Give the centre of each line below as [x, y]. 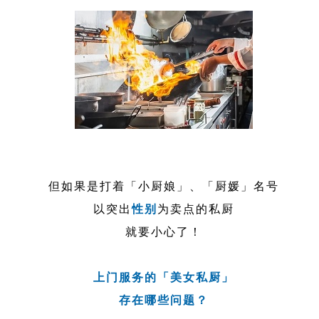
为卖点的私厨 [196, 209]
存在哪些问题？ [164, 300]
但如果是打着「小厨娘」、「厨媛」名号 [164, 186]
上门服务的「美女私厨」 [164, 277]
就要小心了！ [164, 231]
